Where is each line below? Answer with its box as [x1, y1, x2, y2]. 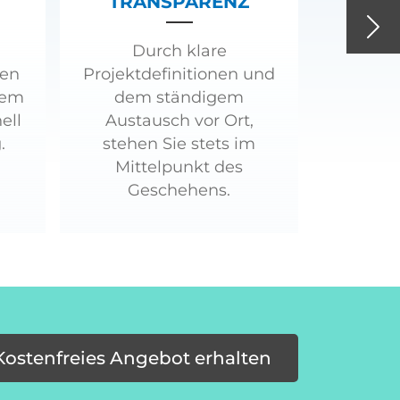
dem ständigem [114, 87, 244, 107]
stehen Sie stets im [103, 133, 255, 154]
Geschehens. [128, 179, 230, 200]
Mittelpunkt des [115, 156, 243, 177]
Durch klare [131, 40, 227, 61]
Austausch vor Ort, [104, 110, 254, 130]
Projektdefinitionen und [83, 63, 275, 84]
